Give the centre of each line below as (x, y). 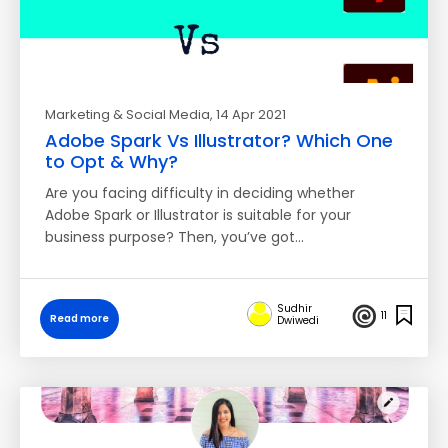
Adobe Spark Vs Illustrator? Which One (219, 140)
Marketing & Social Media (127, 114)
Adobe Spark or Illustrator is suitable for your (198, 215)
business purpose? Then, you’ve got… (174, 237)
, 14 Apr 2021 (248, 114)
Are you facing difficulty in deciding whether (200, 193)
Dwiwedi (298, 320)
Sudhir (294, 308)
